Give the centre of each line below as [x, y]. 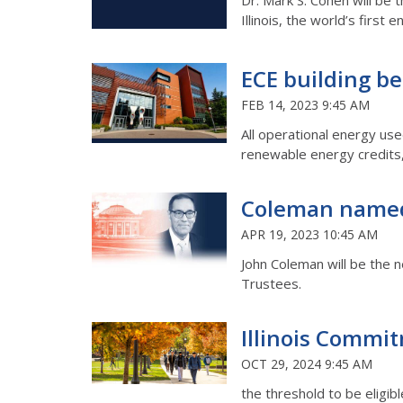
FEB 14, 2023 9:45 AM [305, 104]
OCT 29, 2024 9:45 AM [307, 363]
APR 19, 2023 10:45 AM [309, 234]
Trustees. [275, 283]
